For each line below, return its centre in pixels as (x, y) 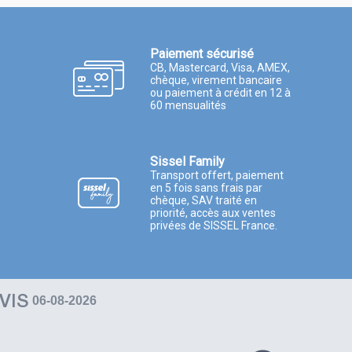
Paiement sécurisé (202, 53)
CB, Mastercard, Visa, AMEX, (220, 67)
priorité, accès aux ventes (213, 213)
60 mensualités (188, 105)
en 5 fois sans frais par (206, 188)
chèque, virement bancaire (216, 80)
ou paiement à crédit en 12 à (220, 92)
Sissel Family (187, 162)
